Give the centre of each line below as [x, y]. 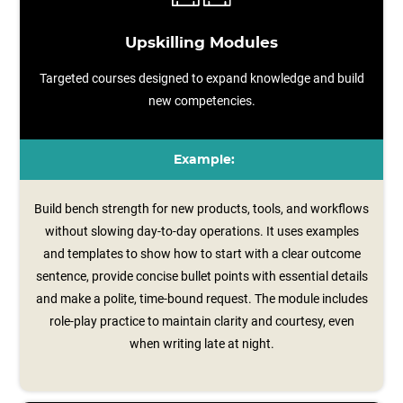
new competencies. [201, 101]
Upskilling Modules [201, 43]
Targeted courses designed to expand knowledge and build [201, 78]
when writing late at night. [201, 344]
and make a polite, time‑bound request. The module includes [201, 299]
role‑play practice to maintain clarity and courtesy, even [201, 321]
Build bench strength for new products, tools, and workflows [201, 209]
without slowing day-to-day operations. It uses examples [201, 231]
